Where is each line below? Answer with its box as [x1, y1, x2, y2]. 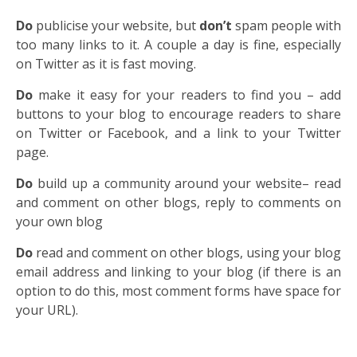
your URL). [16, 301, 78, 320]
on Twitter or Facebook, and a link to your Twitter [16, 124, 341, 143]
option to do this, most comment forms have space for [16, 282, 341, 300]
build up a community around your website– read [33, 175, 341, 193]
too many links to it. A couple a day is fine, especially [16, 36, 341, 54]
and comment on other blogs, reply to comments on [16, 194, 341, 212]
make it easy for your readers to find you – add [33, 86, 341, 104]
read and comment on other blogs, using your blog [36, 244, 341, 262]
